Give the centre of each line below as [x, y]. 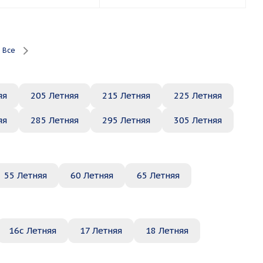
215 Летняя [126, 95]
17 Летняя [101, 230]
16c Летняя [33, 230]
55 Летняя [26, 175]
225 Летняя [198, 95]
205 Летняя [55, 95]
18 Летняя [167, 230]
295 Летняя [126, 120]
